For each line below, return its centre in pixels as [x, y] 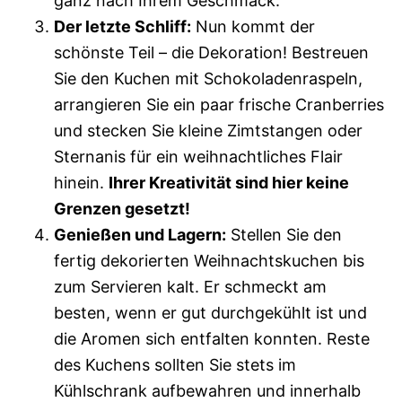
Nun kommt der [253, 26]
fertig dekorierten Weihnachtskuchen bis [209, 261]
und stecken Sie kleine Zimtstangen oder [208, 131]
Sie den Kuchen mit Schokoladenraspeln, [208, 79]
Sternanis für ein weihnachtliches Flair [198, 157]
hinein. [81, 183]
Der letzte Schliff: [122, 26]
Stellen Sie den [284, 235]
